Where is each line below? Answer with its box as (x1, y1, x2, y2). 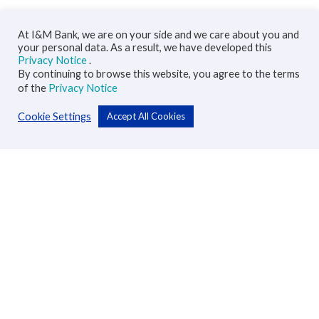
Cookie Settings (18, 110, 91, 122)
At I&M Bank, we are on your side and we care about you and (18, 28, 299, 41)
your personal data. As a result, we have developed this (18, 41, 272, 54)
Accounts (11, 219, 54, 232)
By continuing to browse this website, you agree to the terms (18, 68, 300, 80)
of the (18, 82, 48, 94)
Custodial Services (11, 284, 93, 297)
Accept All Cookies (107, 110, 185, 122)
